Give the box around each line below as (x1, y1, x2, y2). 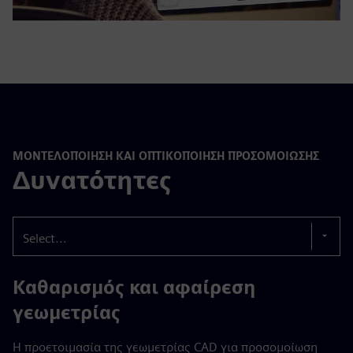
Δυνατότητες (13, 165, 171, 196)
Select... (23, 231, 67, 247)
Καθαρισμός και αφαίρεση (13, 276, 255, 299)
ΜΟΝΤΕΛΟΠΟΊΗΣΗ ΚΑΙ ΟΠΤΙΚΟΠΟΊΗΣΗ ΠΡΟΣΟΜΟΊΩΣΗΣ (13, 148, 319, 162)
